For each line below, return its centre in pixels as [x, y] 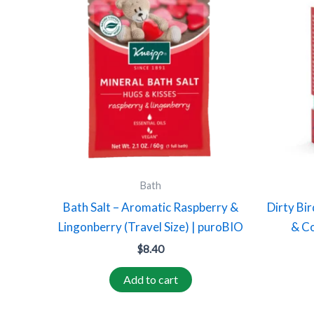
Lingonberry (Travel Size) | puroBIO [150, 226]
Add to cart [150, 279]
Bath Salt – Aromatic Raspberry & [150, 207]
